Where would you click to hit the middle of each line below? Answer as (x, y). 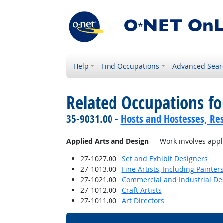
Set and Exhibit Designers (165, 159)
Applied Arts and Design (107, 141)
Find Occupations (130, 66)
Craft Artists (142, 190)
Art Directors (143, 200)
